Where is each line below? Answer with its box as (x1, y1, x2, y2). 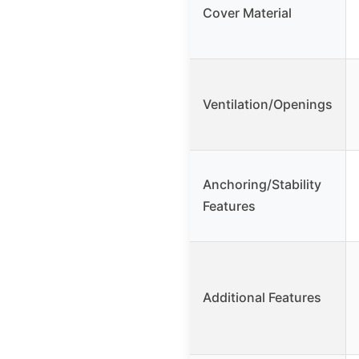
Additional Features (203, 288, 321, 305)
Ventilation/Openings (203, 95, 333, 112)
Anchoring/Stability (203, 175, 321, 192)
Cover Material (203, 4, 292, 21)
